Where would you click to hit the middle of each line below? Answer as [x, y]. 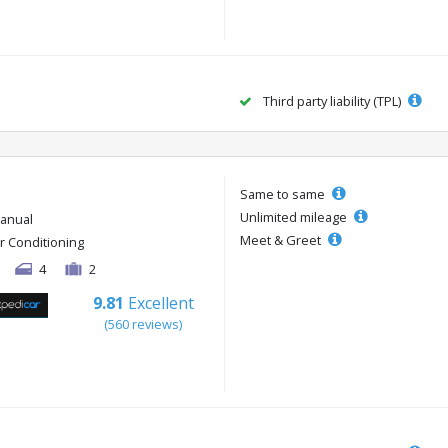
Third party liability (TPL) [332, 101]
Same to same [284, 194]
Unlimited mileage [295, 217]
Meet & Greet [282, 240]
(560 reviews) [143, 324]
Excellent [160, 303]
